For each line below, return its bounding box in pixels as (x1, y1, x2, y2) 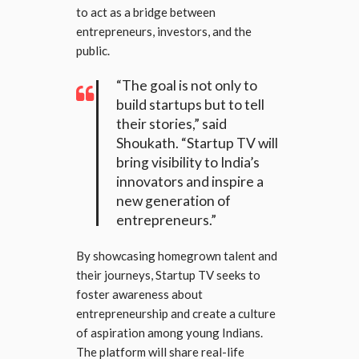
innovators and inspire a (116, 172, 264, 190)
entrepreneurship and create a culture (76, 305, 276, 321)
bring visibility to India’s (116, 153, 260, 171)
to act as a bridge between (76, 4, 216, 19)
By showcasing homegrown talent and (76, 248, 277, 263)
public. (76, 42, 110, 58)
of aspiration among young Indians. (76, 325, 263, 340)
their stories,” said (116, 115, 227, 132)
